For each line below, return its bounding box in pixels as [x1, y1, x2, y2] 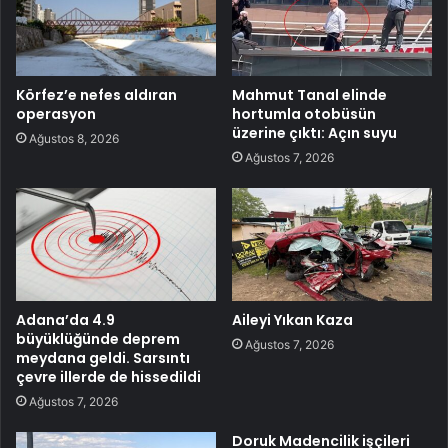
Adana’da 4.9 [16, 309, 115, 330]
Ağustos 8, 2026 [29, 130, 119, 146]
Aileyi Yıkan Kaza [232, 309, 353, 330]
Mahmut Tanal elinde [232, 84, 387, 105]
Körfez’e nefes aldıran [16, 84, 177, 105]
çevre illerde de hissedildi [16, 366, 201, 387]
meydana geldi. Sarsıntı [16, 347, 190, 368]
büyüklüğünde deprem [16, 328, 180, 349]
